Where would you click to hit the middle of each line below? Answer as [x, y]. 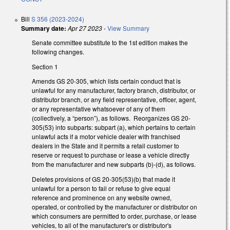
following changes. [58, 51]
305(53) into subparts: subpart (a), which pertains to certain [114, 127]
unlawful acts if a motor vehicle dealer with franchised [106, 137]
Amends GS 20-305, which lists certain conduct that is [106, 81]
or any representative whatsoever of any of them [99, 109]
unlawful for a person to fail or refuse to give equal [101, 188]
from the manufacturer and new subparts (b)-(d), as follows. [114, 164]
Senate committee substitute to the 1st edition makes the [110, 42]
